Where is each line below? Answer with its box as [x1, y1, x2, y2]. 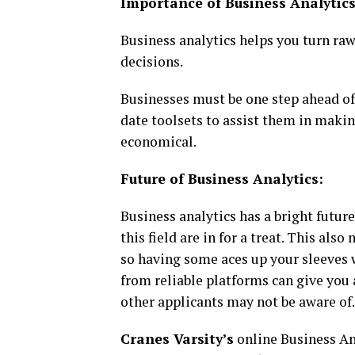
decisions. [120, 52, 183, 71]
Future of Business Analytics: [120, 169, 323, 188]
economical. [120, 132, 197, 151]
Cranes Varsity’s [120, 329, 234, 348]
